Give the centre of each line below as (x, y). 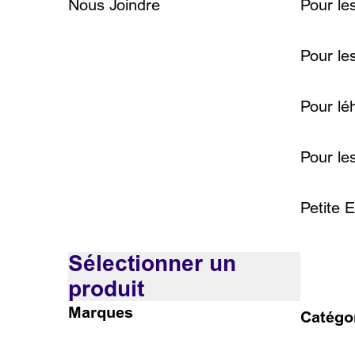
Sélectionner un (152, 264)
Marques (101, 313)
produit (106, 290)
